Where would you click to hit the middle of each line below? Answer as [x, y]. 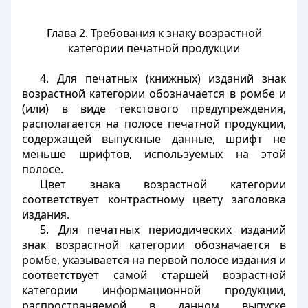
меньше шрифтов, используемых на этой [154, 154]
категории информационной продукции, [154, 290]
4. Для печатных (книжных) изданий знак [163, 78]
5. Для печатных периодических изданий [163, 230]
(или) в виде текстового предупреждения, [154, 109]
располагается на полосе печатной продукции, [154, 124]
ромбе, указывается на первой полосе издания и [154, 260]
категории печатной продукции [154, 48]
